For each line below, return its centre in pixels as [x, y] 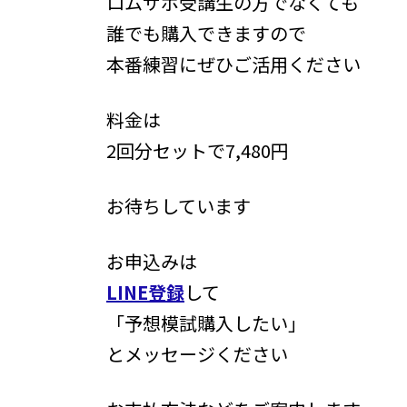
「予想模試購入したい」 [206, 323]
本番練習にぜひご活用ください [233, 64]
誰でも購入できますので [206, 33]
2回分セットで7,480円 [198, 150]
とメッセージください [197, 353]
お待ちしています [179, 205]
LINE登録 [145, 292]
